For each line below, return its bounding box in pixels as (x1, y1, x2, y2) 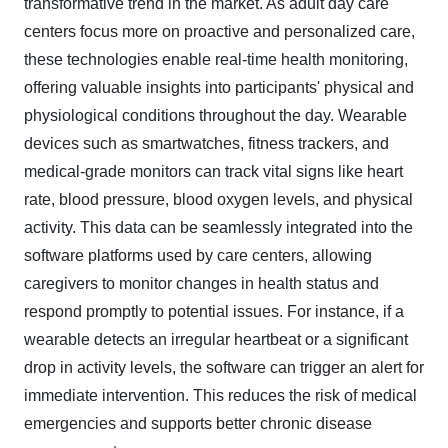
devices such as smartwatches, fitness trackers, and (24, 134, 389, 152)
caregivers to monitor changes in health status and (24, 274, 379, 292)
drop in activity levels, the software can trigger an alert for (24, 358, 424, 376)
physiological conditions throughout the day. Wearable (24, 106, 407, 124)
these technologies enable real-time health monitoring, (24, 50, 408, 68)
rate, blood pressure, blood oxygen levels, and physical (24, 190, 413, 208)
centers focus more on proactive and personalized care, (24, 22, 415, 40)
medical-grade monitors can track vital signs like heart (24, 162, 403, 180)
